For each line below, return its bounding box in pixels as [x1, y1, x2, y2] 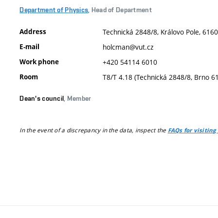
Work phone [19, 57, 59, 66]
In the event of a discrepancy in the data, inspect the [19, 126, 168, 134]
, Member [64, 94, 91, 102]
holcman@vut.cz [103, 42, 154, 52]
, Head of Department [88, 6, 152, 14]
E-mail [19, 42, 40, 51]
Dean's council [19, 94, 64, 102]
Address [19, 27, 47, 36]
